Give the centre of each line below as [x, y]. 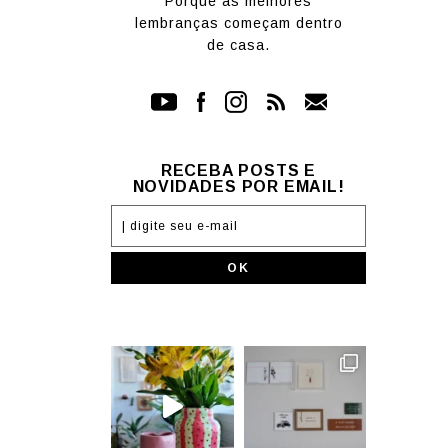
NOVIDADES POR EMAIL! [238, 186]
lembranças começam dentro [238, 22]
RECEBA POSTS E [238, 170]
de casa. [238, 44]
